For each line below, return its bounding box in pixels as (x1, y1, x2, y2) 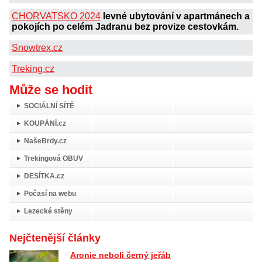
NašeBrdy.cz (24, 136, 67, 145)
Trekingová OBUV (24, 154, 83, 163)
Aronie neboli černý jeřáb (70, 250, 171, 260)
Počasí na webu (24, 189, 76, 198)
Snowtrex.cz (12, 42, 63, 53)
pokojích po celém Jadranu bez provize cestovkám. (12, 21, 239, 32)
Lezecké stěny (24, 206, 73, 215)
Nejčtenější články (9, 232, 101, 244)
